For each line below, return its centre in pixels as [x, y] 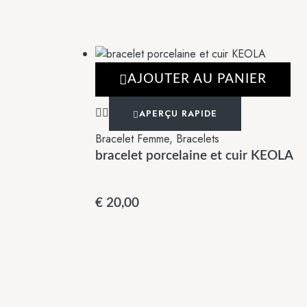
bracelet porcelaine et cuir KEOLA [194, 156]
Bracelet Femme [132, 139]
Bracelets [198, 139]
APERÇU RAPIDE [178, 114]
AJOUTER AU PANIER [197, 79]
